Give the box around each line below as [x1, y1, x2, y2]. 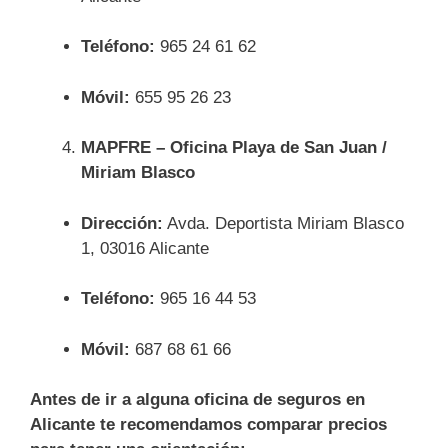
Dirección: [81, 213, 163, 233]
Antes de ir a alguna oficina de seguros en [30, 390, 365, 409]
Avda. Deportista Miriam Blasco [163, 213, 404, 233]
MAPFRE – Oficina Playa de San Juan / [81, 138, 387, 157]
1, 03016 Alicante [81, 238, 209, 258]
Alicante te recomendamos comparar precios [30, 415, 387, 434]
